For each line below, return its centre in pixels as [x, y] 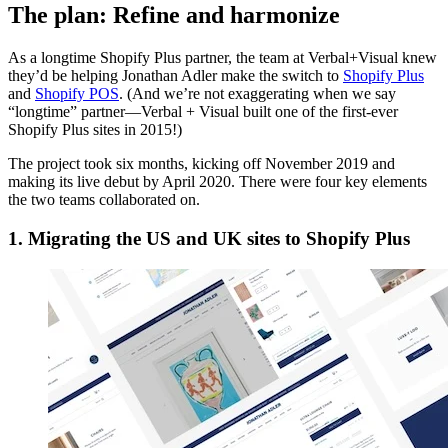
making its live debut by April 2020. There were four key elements [217, 182]
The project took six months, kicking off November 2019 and [201, 164]
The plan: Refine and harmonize [174, 15]
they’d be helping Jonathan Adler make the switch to [175, 76]
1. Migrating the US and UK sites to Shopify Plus [209, 238]
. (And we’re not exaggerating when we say [257, 94]
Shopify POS [77, 94]
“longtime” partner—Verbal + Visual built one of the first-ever [203, 112]
